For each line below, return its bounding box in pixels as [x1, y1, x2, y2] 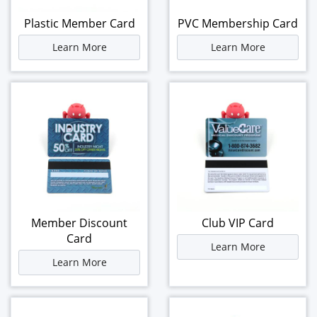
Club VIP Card [202, 215, 274, 231]
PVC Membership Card [178, 16, 298, 31]
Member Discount [31, 215, 127, 231]
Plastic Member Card [23, 16, 135, 31]
